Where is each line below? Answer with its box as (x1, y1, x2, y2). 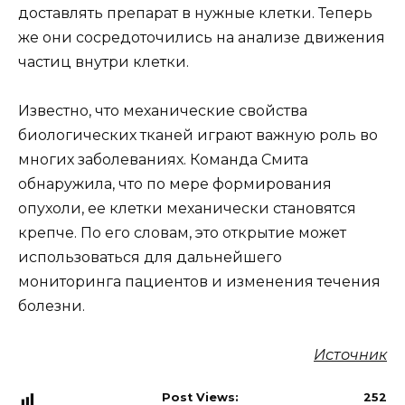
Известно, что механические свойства (18, 102, 307, 120)
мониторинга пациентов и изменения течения (18, 273, 381, 291)
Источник (314, 346, 387, 364)
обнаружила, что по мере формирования (18, 175, 332, 193)
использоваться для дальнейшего (18, 249, 282, 267)
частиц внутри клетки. (18, 52, 189, 71)
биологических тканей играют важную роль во (18, 127, 378, 145)
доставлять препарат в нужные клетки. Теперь (18, 4, 372, 22)
